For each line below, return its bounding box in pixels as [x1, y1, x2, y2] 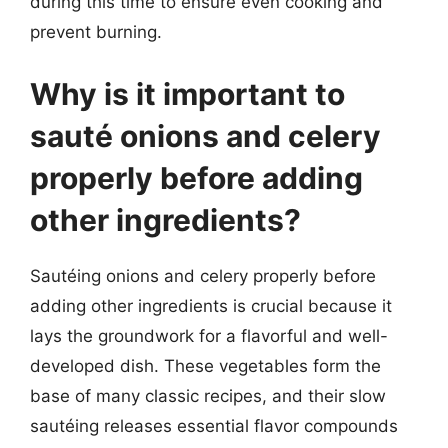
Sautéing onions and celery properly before [30, 265, 376, 286]
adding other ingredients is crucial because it [30, 295, 392, 316]
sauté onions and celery [30, 117, 381, 154]
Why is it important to [30, 75, 345, 112]
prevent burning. [30, 22, 162, 42]
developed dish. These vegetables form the [30, 355, 381, 376]
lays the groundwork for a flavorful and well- [30, 325, 388, 346]
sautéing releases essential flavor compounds [30, 415, 398, 436]
